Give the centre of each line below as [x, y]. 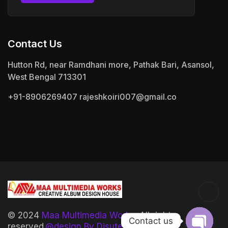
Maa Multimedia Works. [89, 215]
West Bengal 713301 [47, 77]
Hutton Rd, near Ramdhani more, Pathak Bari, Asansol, [111, 64]
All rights [156, 215]
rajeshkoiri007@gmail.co [128, 96]
